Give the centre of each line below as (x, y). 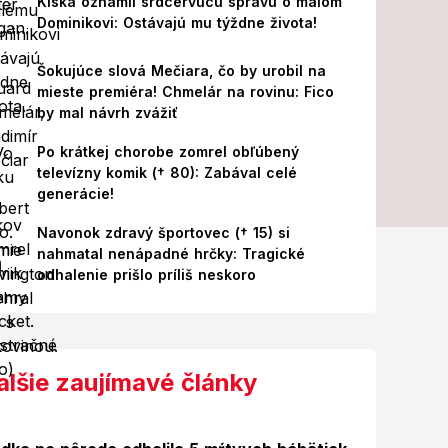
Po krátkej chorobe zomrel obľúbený (167, 151)
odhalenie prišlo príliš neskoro (146, 274)
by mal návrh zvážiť (107, 112)
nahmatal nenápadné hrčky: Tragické (170, 253)
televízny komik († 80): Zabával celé (166, 172)
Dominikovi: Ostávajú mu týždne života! (176, 22)
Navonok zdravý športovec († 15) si (163, 232)
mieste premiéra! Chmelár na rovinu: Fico (185, 91)
